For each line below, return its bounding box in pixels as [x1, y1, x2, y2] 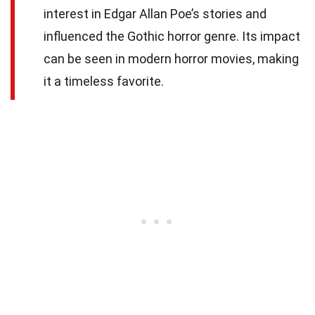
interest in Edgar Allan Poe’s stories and [44, 6, 266, 21]
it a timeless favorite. [44, 73, 164, 89]
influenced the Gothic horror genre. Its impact [44, 28, 300, 44]
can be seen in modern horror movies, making [44, 51, 299, 66]
